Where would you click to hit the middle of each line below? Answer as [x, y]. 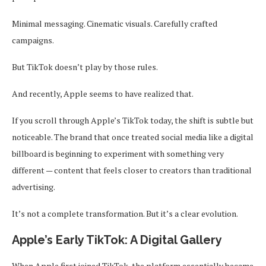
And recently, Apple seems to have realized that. [103, 93]
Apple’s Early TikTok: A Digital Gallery [117, 240]
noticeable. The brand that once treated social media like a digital [133, 137]
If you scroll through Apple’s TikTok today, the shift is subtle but [133, 120]
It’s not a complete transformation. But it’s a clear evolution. [125, 213]
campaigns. [33, 40]
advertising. [34, 186]
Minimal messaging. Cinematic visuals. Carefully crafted [115, 23]
